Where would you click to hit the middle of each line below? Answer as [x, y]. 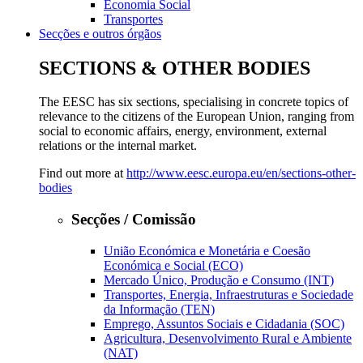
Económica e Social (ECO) [173, 265]
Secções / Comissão [134, 220]
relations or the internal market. [118, 146]
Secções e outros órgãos [100, 33]
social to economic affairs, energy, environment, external [183, 131]
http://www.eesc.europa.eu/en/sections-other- [241, 173]
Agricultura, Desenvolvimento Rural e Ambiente [228, 338]
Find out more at [83, 173]
